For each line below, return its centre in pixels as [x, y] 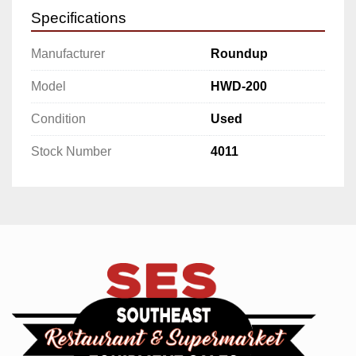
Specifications [79, 17]
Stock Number [71, 151]
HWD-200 [239, 86]
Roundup [239, 53]
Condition [58, 118]
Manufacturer [68, 53]
